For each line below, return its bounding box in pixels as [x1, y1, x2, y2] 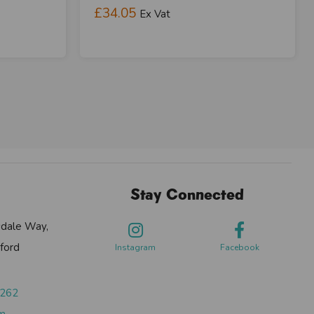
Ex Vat [139, 6, 170, 21]
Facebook [219, 241, 259, 253]
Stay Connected [130, 184, 245, 204]
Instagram [115, 241, 156, 253]
